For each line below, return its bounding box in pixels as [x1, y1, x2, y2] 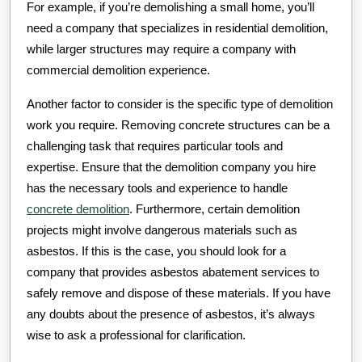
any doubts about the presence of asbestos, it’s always [27, 307, 315, 322]
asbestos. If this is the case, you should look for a [27, 244, 286, 259]
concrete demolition [27, 202, 129, 217]
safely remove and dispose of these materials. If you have [27, 286, 330, 301]
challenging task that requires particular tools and [27, 139, 283, 154]
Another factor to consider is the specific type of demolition [27, 97, 333, 112]
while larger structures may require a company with [27, 42, 296, 57]
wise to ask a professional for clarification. [27, 328, 246, 343]
